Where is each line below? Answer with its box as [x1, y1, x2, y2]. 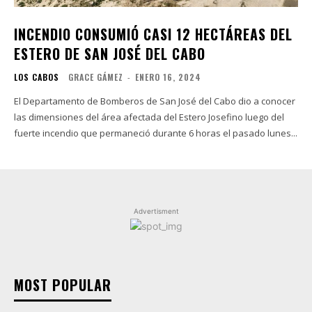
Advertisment [133, 206, 179, 215]
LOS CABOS [14, 70, 59, 83]
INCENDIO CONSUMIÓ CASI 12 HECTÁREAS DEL [14, 23, 292, 45]
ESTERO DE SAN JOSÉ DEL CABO [14, 42, 205, 64]
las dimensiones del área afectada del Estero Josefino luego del [14, 110, 284, 123]
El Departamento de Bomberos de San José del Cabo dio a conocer [14, 94, 295, 107]
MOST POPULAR [14, 274, 111, 295]
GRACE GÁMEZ [68, 70, 123, 83]
